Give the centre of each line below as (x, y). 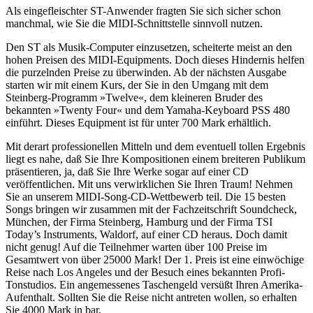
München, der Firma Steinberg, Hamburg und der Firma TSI (139, 221)
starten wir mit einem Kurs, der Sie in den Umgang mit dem (137, 85)
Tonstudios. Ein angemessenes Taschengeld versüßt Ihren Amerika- (154, 284)
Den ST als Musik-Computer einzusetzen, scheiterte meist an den (149, 47)
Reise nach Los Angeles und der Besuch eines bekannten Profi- (145, 272)
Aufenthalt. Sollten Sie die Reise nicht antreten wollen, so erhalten (151, 297)
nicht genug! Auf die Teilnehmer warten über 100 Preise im (136, 247)
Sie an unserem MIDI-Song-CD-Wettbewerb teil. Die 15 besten (146, 196)
